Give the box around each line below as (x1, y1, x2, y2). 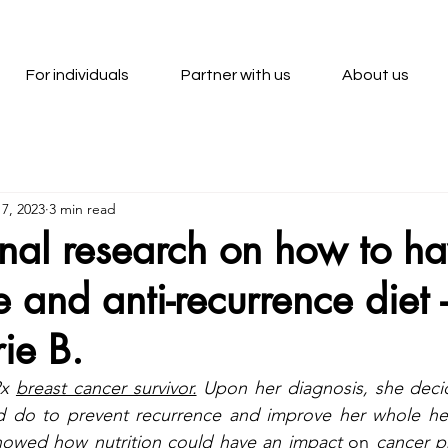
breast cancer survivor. (15, 377, 197, 399)
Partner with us (180, 67, 291, 83)
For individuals (25, 67, 129, 83)
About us (342, 67, 410, 83)
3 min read (49, 199, 116, 218)
